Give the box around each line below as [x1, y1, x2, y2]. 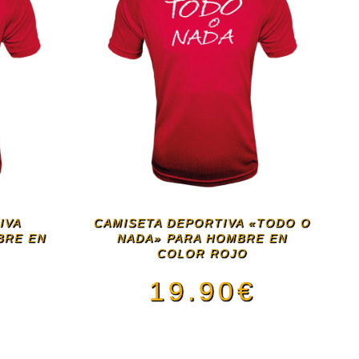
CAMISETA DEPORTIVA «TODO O [94, 216, 312, 230]
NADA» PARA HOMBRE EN [117, 232, 288, 245]
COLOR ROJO [157, 247, 248, 260]
